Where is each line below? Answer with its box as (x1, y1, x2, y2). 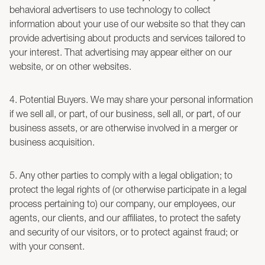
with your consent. (9, 241, 85, 251)
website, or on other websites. (9, 61, 131, 72)
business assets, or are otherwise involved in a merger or (9, 122, 238, 133)
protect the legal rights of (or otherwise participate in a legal (9, 184, 247, 195)
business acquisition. (9, 137, 95, 147)
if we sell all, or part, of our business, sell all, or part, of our (9, 108, 241, 119)
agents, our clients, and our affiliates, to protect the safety (9, 212, 240, 223)
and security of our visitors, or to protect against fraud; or (9, 227, 238, 237)
